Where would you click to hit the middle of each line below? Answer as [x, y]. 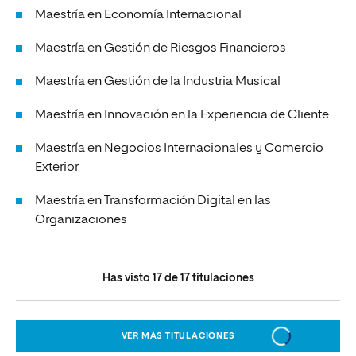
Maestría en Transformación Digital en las [153, 201]
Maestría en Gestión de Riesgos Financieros [161, 48]
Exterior [57, 168]
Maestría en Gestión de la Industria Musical [158, 82]
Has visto [127, 278]
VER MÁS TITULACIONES [178, 336]
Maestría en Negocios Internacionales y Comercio [179, 149]
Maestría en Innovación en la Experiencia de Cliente [182, 115]
